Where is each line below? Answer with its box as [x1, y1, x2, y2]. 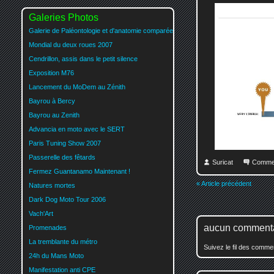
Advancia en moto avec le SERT [29, 125, 125, 133]
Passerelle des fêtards [29, 153, 95, 161]
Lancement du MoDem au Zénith [29, 83, 125, 91]
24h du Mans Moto [29, 251, 84, 259]
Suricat [212, 158, 233, 166]
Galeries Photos [29, 12, 98, 23]
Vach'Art [29, 209, 53, 217]
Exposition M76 [29, 68, 74, 76]
